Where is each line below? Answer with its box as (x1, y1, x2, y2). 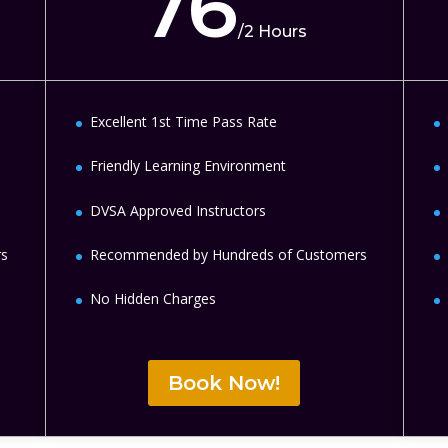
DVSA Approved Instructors (89, 200, 266, 220)
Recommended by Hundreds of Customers (89, 245, 367, 265)
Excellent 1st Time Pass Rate (89, 111, 277, 131)
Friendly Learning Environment (89, 156, 286, 176)
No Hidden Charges (89, 289, 216, 309)
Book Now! (168, 371, 281, 396)
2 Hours (244, 21, 308, 41)
